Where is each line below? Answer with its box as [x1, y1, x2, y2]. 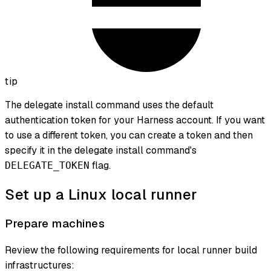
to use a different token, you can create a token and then [5, 128, 253, 142]
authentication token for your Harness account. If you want [5, 113, 265, 126]
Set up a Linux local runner [5, 184, 197, 204]
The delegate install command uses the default [5, 98, 214, 111]
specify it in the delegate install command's [5, 143, 197, 157]
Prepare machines [5, 215, 105, 231]
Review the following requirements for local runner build [5, 243, 257, 256]
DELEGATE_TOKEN [5, 159, 90, 171]
